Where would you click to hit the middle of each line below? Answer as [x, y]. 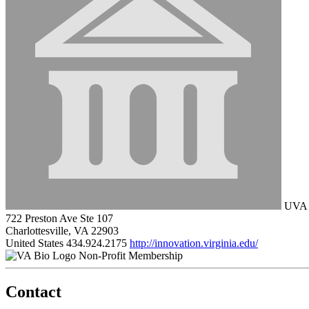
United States [34, 243]
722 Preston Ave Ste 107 [59, 218]
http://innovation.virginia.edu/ [194, 243]
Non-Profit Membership [131, 255]
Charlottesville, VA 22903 [62, 230]
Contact [33, 291]
